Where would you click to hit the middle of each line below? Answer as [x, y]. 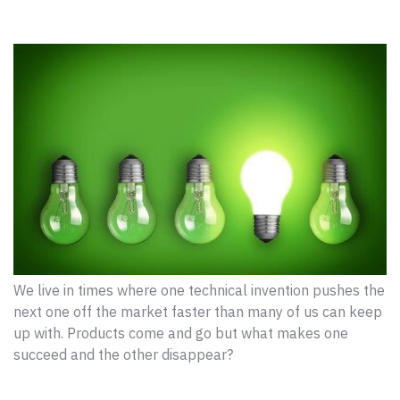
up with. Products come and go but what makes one [181, 333]
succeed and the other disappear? [123, 355]
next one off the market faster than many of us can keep [198, 312]
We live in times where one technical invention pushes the [199, 291]
